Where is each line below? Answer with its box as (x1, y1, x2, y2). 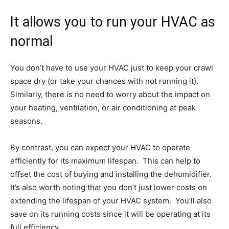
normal (10, 33, 53, 50)
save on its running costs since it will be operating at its (10, 209, 211, 219)
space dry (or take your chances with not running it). (10, 76, 198, 86)
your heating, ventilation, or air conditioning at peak (10, 102, 196, 112)
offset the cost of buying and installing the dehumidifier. (10, 169, 212, 179)
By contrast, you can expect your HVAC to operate (10, 142, 190, 152)
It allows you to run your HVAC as (10, 13, 215, 30)
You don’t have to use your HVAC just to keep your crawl (10, 62, 213, 73)
